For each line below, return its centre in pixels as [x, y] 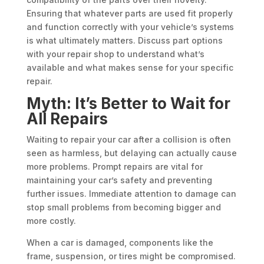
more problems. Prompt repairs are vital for [114, 167]
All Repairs [67, 119]
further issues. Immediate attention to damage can [131, 194]
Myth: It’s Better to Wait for [128, 104]
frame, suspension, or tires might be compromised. [131, 256]
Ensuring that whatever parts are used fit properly [129, 14]
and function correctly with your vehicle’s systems [130, 27]
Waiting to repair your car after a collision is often [128, 140]
